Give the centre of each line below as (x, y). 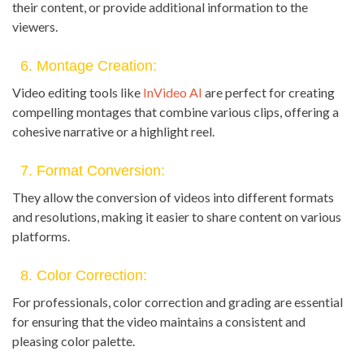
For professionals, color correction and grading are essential (178, 302)
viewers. (35, 27)
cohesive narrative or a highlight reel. (113, 132)
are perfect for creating (269, 93)
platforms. (41, 236)
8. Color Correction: (84, 276)
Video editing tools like (78, 93)
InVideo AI (173, 93)
